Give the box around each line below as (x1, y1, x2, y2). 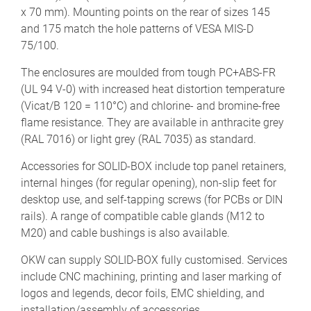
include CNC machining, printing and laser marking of (21, 269, 281, 283)
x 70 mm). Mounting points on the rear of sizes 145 (21, 5, 270, 19)
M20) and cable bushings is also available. (21, 226, 233, 239)
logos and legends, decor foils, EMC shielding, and (21, 286, 264, 300)
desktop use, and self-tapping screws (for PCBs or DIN (21, 192, 283, 206)
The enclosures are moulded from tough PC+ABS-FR (21, 65, 276, 79)
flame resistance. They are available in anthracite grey (21, 115, 284, 129)
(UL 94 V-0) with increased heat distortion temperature (21, 82, 285, 96)
